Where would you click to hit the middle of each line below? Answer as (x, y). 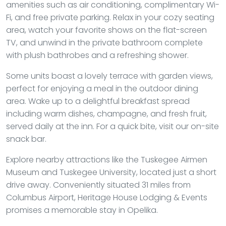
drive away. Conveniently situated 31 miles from (98, 185)
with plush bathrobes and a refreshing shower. (97, 55)
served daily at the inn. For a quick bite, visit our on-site (112, 126)
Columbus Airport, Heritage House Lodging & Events (107, 197)
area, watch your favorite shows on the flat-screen (106, 30)
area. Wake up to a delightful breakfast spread (98, 101)
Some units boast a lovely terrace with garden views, (109, 76)
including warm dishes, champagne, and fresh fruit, (106, 114)
